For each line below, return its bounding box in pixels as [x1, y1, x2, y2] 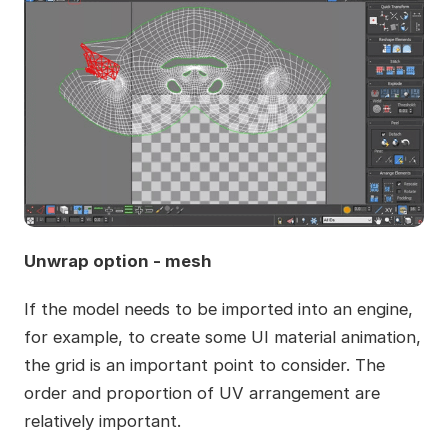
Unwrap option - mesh [23, 251, 212, 272]
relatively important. [23, 411, 181, 432]
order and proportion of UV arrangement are [23, 383, 380, 404]
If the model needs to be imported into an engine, [23, 299, 413, 320]
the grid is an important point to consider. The [23, 355, 385, 376]
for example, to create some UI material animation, [23, 327, 421, 348]
